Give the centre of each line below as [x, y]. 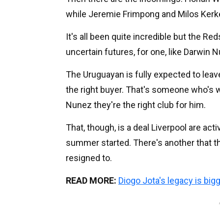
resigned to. [89, 158]
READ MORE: [91, 180]
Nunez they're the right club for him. [136, 105]
